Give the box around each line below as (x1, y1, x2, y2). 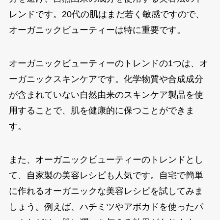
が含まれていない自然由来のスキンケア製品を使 (8, 89, 203, 100)
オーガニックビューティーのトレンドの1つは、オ (8, 58, 208, 68)
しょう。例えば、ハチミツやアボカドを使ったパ (8, 201, 203, 212)
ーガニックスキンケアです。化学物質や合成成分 (8, 74, 203, 84)
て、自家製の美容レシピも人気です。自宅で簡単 (8, 170, 203, 180)
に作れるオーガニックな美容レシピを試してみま (8, 186, 203, 196)
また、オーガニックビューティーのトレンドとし (8, 154, 203, 165)
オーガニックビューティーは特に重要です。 (8, 25, 186, 35)
